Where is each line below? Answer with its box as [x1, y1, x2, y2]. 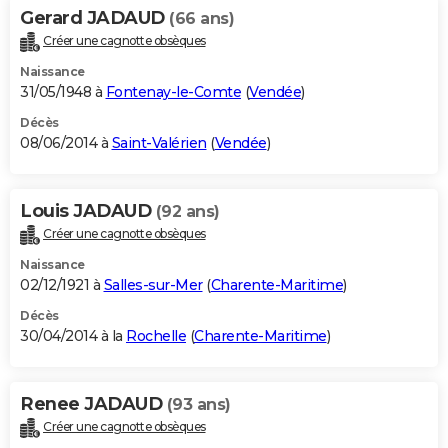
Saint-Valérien [111, 134, 207, 153]
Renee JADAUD [20, 393, 167, 416]
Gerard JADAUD [20, 7, 169, 30]
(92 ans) [155, 202, 220, 222]
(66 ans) [169, 9, 234, 29]
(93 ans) [166, 395, 231, 415]
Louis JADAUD [20, 200, 156, 223]
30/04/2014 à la [20, 327, 126, 346]
